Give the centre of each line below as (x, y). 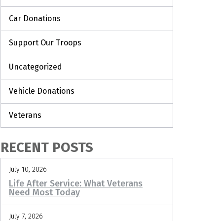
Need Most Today (44, 193)
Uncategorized (36, 67)
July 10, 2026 (28, 169)
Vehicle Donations (42, 91)
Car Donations (35, 18)
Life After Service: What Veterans (76, 184)
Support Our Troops (45, 42)
